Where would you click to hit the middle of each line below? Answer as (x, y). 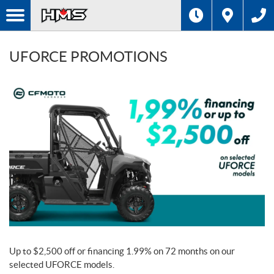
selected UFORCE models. (62, 265)
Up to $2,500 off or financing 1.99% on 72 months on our (122, 251)
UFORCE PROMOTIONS (88, 57)
